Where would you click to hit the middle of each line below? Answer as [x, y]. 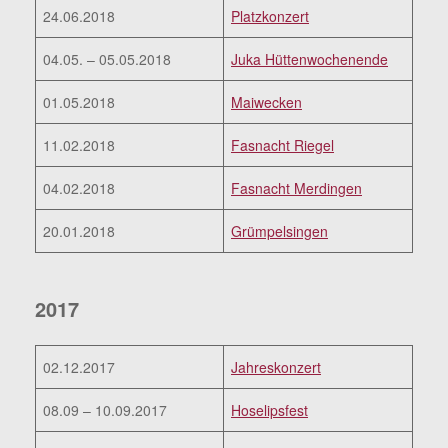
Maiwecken [266, 102]
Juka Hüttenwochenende [309, 59]
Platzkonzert [270, 16]
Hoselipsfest [269, 410]
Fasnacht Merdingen [296, 188]
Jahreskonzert [276, 367]
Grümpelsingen [279, 231]
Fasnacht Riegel [282, 145]
